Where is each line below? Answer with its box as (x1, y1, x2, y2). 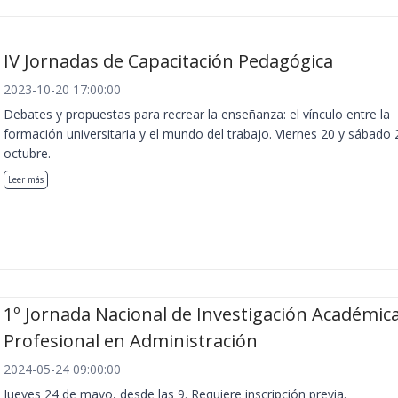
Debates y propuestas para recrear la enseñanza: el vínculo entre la (4, 105, 390, 123)
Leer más (8, 172, 44, 186)
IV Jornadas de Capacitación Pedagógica (4, 48, 333, 73)
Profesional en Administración (4, 329, 258, 354)
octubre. (4, 144, 51, 162)
